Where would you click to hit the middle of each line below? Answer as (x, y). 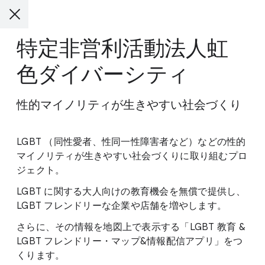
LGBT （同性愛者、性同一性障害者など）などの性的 (131, 142)
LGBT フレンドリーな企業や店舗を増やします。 (122, 206)
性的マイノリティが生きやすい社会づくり (129, 105)
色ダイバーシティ (103, 74)
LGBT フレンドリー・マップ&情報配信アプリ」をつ (130, 241)
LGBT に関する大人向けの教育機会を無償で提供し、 (131, 192)
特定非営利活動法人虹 (122, 48)
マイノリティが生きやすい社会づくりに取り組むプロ (132, 156)
